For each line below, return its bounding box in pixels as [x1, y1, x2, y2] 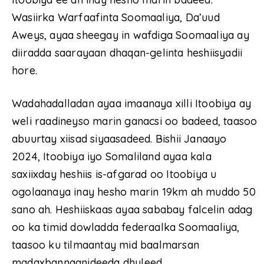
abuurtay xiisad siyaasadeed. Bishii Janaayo [12, 132, 227, 146]
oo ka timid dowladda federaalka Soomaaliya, [12, 220, 240, 235]
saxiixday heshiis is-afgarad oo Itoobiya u [12, 167, 217, 181]
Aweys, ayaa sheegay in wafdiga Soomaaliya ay [12, 28, 249, 42]
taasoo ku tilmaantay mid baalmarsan [12, 238, 199, 252]
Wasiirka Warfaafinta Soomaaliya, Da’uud [12, 11, 220, 25]
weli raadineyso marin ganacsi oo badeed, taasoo [12, 114, 258, 128]
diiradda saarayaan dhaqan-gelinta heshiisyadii [12, 46, 243, 60]
